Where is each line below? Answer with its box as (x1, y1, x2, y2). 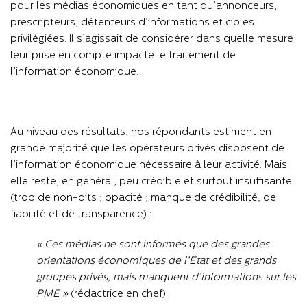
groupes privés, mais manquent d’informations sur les (36, 272, 296, 283)
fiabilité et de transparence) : (10, 209, 151, 220)
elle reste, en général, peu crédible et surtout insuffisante (10, 176, 292, 187)
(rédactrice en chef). (70, 288, 168, 299)
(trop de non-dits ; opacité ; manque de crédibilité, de (10, 193, 276, 204)
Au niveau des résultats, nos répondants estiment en (10, 127, 271, 138)
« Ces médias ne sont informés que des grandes (36, 239, 269, 250)
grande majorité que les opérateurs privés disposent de (10, 143, 284, 154)
